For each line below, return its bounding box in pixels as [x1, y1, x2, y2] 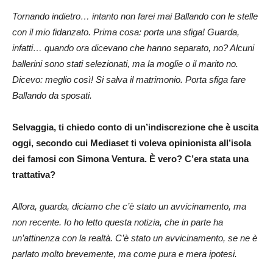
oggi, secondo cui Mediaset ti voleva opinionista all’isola [12, 137, 251, 148]
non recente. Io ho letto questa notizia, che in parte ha [12, 216, 223, 227]
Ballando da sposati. [12, 90, 92, 101]
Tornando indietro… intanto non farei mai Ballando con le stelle [12, 10, 258, 21]
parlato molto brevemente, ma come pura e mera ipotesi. [12, 248, 237, 259]
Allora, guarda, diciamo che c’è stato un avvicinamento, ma [12, 200, 246, 211]
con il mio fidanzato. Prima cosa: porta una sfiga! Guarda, [12, 26, 239, 37]
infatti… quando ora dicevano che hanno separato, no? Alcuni [12, 42, 254, 53]
